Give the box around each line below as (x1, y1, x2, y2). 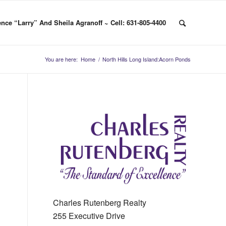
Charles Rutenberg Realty (53, 196, 147, 208)
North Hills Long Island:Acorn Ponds (102, 55, 191, 63)
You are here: (45, 55, 78, 63)
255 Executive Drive (53, 209, 126, 221)
